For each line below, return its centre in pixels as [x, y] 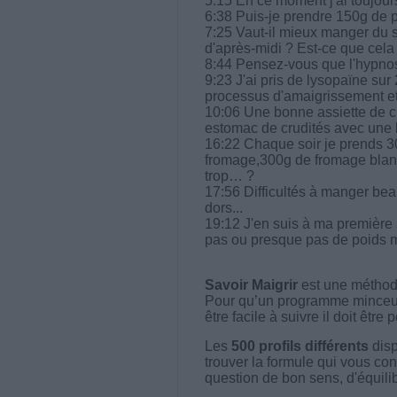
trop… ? [229, 175]
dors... [223, 207]
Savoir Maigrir [251, 284]
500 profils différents [300, 346]
